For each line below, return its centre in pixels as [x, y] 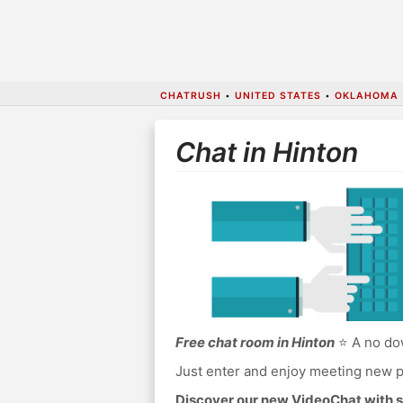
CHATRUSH [190, 95]
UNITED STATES [278, 95]
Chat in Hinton [266, 152]
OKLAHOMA [366, 95]
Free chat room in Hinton [255, 343]
